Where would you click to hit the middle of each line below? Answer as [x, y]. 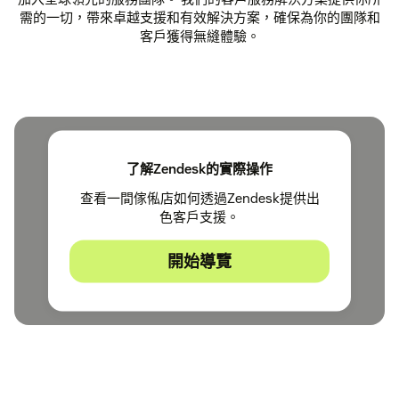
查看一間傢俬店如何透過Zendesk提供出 [199, 198]
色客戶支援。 [199, 216]
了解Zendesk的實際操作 [199, 168]
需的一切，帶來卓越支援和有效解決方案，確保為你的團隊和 [199, 17]
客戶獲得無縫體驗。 [199, 36]
